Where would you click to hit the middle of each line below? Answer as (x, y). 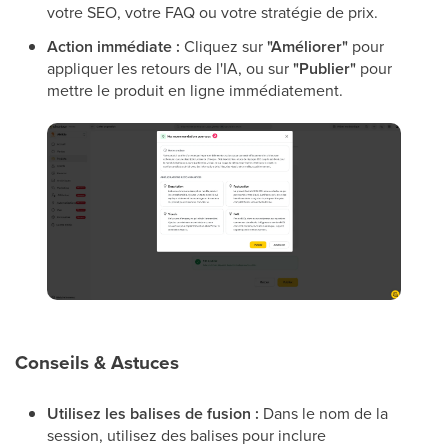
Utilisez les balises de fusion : (153, 413)
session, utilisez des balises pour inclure (186, 434)
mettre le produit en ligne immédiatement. (195, 90)
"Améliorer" (307, 47)
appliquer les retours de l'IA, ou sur (170, 68)
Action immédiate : (113, 47)
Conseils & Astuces (97, 362)
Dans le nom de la (323, 412)
